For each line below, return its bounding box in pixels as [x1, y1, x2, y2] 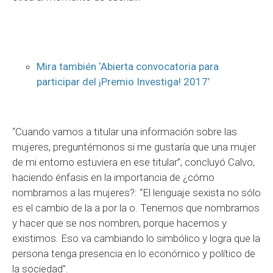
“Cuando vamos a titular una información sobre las [12, 125, 237, 138]
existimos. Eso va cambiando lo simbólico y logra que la [12, 232, 260, 244]
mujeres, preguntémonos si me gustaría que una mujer [12, 140, 256, 153]
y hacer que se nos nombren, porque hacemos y [12, 216, 227, 229]
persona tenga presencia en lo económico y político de [12, 247, 255, 260]
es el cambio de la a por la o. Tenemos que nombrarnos [12, 201, 260, 214]
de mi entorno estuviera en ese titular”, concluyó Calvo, [12, 155, 255, 168]
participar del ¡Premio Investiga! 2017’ [37, 75, 210, 88]
